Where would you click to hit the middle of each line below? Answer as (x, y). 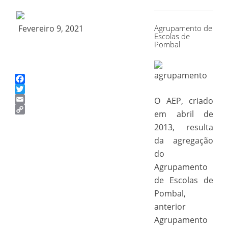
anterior (170, 207)
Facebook (33, 89)
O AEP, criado (184, 101)
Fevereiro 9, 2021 (51, 28)
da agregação (184, 140)
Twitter (28, 99)
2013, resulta (184, 127)
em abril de (184, 114)
